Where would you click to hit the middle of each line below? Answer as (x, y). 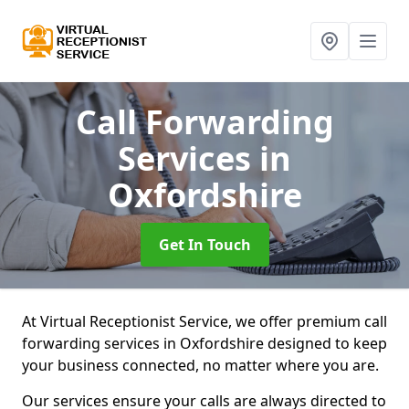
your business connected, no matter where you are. (202, 365)
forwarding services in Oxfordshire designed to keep (204, 343)
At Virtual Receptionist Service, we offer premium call (204, 321)
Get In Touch (204, 245)
